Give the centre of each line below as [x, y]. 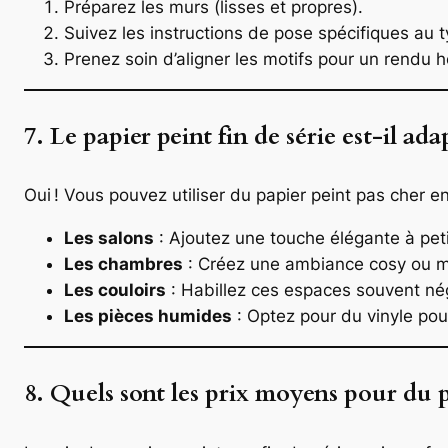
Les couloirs [115, 290]
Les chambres [123, 264]
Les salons [109, 238]
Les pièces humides [148, 316]
